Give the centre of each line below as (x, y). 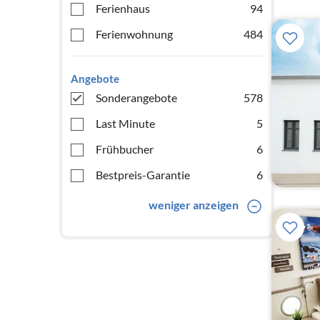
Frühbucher (125, 149)
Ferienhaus (123, 8)
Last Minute (125, 123)
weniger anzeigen (193, 205)
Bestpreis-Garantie (143, 175)
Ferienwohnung (134, 34)
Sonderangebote (136, 97)
